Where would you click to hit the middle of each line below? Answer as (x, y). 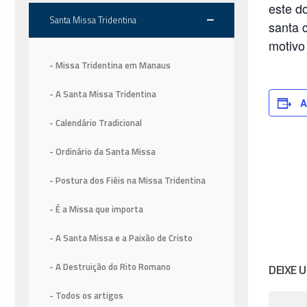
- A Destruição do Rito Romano (110, 267)
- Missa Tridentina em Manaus (110, 65)
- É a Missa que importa (96, 209)
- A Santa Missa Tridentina (103, 94)
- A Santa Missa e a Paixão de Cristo (121, 238)
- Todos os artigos (86, 296)
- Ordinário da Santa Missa (102, 152)
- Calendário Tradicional (96, 123)
